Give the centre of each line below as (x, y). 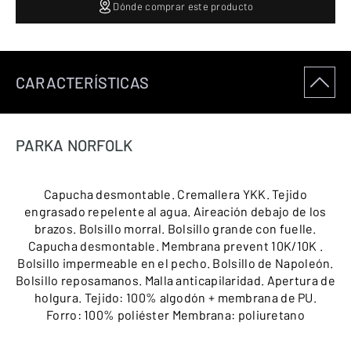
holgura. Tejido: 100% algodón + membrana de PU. (175, 297)
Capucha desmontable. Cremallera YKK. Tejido (175, 194)
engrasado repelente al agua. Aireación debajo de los (175, 211)
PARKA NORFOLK (74, 145)
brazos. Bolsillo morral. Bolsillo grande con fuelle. (175, 228)
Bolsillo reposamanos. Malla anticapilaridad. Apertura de (175, 280)
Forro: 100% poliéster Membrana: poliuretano (175, 315)
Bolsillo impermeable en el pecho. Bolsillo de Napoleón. (175, 263)
